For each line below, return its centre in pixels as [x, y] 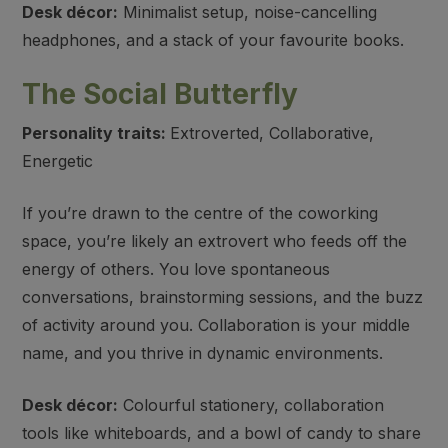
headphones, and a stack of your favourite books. [213, 40]
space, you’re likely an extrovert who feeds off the [215, 241]
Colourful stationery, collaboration [251, 405]
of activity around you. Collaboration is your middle [216, 325]
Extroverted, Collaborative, [272, 133]
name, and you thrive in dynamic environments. [203, 353]
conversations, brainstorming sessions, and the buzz [223, 297]
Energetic [58, 161]
